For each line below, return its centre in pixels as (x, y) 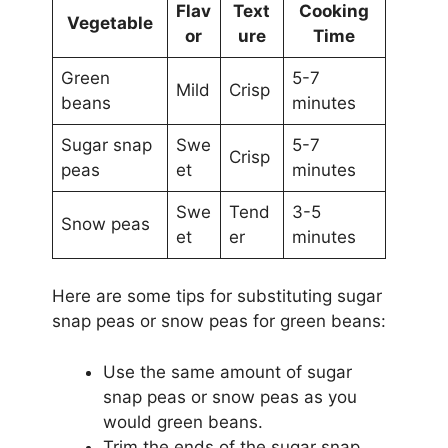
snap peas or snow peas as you (229, 396)
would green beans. (182, 421)
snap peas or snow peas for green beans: (218, 321)
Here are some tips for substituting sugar (216, 296)
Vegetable (109, 22)
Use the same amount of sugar (227, 371)
